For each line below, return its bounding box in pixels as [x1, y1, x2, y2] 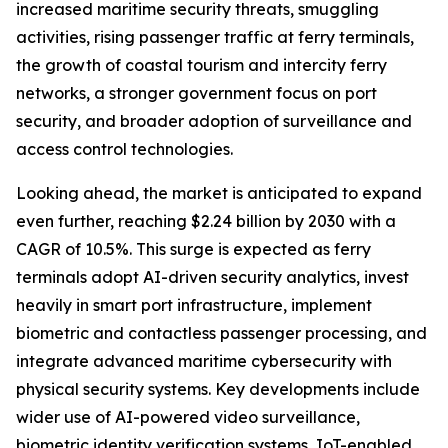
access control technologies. [16, 139, 233, 160]
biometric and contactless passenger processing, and [16, 323, 427, 344]
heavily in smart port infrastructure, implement [16, 295, 372, 316]
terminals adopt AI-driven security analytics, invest [16, 267, 409, 288]
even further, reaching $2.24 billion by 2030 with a [16, 211, 396, 232]
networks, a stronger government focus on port [16, 83, 377, 104]
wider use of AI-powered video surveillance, [16, 407, 360, 428]
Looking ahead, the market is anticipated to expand [16, 183, 422, 204]
